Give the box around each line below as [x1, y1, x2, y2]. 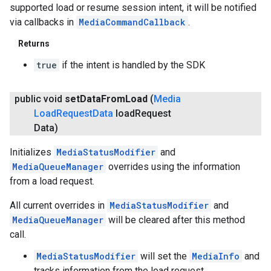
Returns [18, 39, 50, 49]
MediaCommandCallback [79, 16, 186, 28]
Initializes [10, 146, 54, 158]
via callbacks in [10, 16, 76, 28]
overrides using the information [106, 161, 240, 173]
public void [15, 93, 62, 105]
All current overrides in [10, 200, 107, 212]
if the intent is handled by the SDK [59, 59, 205, 71]
